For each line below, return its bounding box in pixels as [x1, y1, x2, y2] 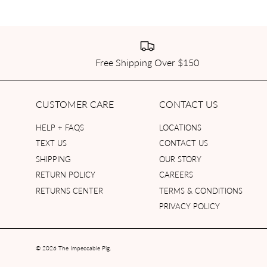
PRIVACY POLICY [159, 200, 221, 212]
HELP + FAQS [36, 121, 84, 133]
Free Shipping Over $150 [95, 55, 200, 69]
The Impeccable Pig [58, 243, 110, 252]
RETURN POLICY [36, 169, 95, 181]
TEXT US [36, 137, 67, 149]
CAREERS [159, 169, 194, 181]
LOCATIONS [159, 121, 202, 133]
